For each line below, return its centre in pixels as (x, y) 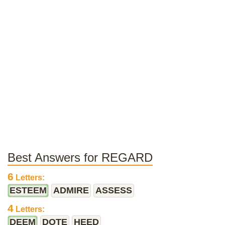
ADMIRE (71, 190)
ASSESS (114, 190)
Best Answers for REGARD (80, 157)
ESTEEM (28, 190)
